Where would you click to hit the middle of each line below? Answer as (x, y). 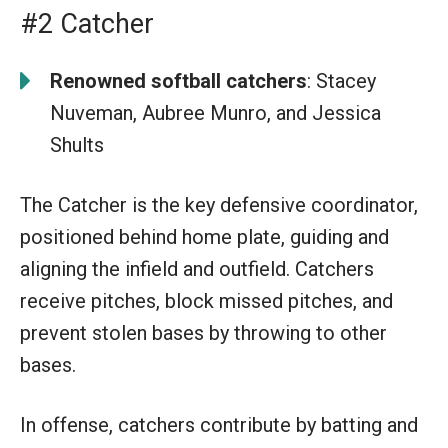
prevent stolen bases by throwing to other (203, 332)
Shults (77, 144)
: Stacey (341, 80)
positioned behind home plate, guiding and (204, 236)
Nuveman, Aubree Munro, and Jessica (215, 112)
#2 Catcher (87, 23)
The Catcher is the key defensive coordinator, (219, 204)
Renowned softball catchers (178, 80)
